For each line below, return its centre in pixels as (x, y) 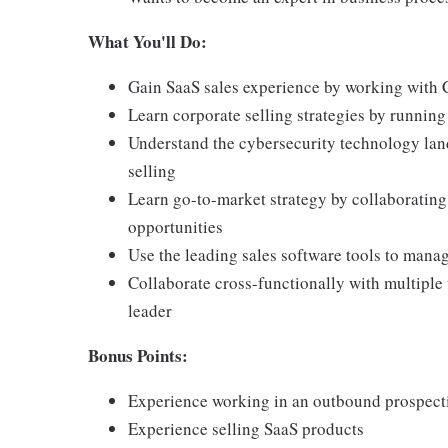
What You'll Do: (147, 41)
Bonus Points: (138, 355)
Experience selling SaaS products (246, 428)
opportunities (175, 226)
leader (150, 310)
